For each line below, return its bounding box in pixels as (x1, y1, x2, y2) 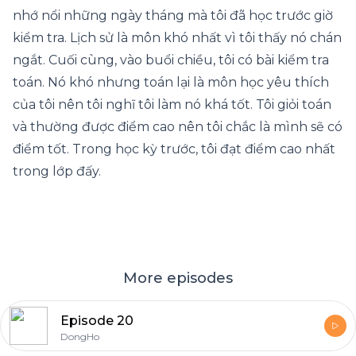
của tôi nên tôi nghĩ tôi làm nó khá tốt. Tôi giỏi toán (13, 97, 331, 113)
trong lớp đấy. (13, 164, 101, 180)
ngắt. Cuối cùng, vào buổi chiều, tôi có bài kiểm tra (13, 52, 329, 68)
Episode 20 (60, 313, 133, 329)
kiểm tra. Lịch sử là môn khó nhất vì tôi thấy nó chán (13, 30, 342, 46)
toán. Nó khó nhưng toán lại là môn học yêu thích (13, 75, 329, 91)
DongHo (60, 331, 99, 343)
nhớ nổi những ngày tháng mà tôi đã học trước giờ (13, 8, 333, 24)
